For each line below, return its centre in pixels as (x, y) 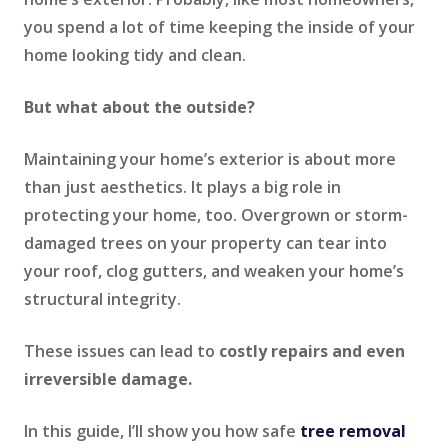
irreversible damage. (112, 378)
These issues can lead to (121, 350)
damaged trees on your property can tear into (205, 242)
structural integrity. (102, 298)
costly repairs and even (312, 350)
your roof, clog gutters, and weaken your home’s (214, 270)
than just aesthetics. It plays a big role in (182, 186)
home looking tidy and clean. (135, 54)
